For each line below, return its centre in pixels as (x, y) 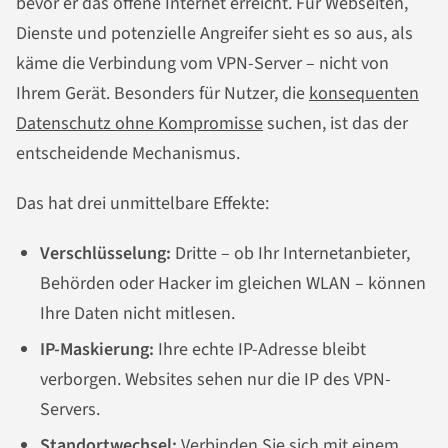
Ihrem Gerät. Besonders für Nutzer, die (162, 93)
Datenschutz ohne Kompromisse (139, 123)
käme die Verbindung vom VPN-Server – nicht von (202, 63)
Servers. (70, 409)
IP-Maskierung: (97, 349)
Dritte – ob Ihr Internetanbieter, (290, 253)
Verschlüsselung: (105, 253)
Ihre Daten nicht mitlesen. (137, 313)
